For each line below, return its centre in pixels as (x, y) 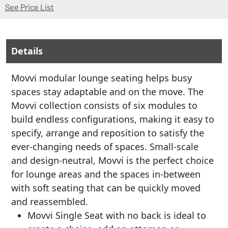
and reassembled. (50, 202)
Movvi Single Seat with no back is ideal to (117, 215)
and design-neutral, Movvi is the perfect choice (112, 160)
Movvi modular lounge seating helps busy (102, 78)
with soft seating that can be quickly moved (106, 188)
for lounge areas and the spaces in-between (106, 174)
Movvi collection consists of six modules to (104, 105)
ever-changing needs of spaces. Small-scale (105, 147)
